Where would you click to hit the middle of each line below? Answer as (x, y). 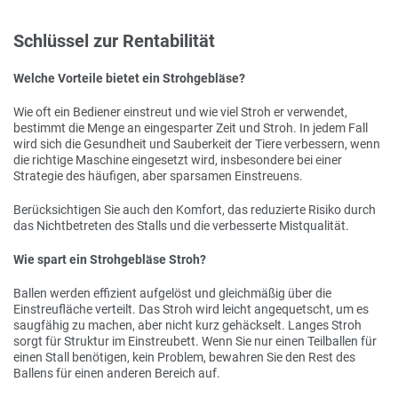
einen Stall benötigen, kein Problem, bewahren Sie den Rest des (184, 357)
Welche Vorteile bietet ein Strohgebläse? (131, 78)
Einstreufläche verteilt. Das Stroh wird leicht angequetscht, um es (191, 309)
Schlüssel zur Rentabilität (114, 41)
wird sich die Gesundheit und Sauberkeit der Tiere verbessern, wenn (197, 144)
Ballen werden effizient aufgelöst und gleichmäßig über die (172, 293)
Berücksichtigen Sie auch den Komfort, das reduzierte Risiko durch (195, 210)
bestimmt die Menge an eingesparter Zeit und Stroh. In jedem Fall (191, 128)
